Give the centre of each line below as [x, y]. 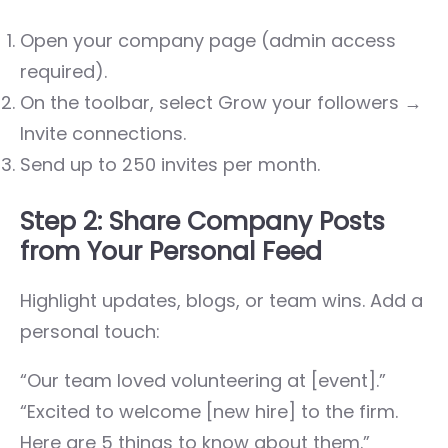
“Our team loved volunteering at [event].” [203, 380]
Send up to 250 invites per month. [170, 164]
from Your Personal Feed [171, 251]
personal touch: [90, 331]
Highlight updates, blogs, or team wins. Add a [221, 300]
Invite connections [101, 133]
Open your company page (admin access [208, 40]
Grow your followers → [320, 102]
